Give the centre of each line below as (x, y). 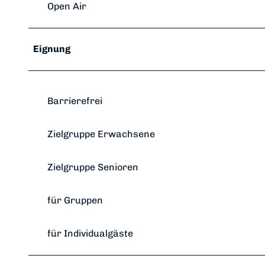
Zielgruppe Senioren (93, 167)
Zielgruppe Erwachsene (101, 134)
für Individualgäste (90, 234)
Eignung (52, 49)
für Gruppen (75, 201)
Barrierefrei (75, 101)
